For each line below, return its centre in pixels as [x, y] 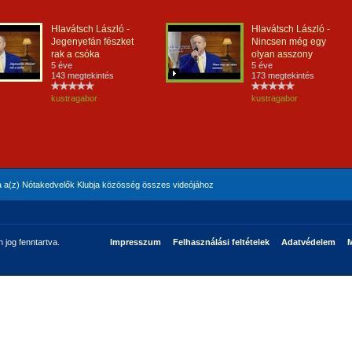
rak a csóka [75, 54]
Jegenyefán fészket [92, 42]
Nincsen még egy [289, 42]
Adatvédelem [308, 242]
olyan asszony [282, 54]
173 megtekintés [283, 75]
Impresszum [135, 242]
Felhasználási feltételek [221, 242]
